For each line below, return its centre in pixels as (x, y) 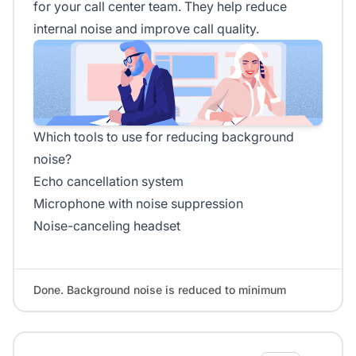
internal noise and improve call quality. (146, 28)
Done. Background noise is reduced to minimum (160, 290)
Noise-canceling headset (107, 226)
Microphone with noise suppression (138, 204)
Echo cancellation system (108, 182)
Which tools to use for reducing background (164, 137)
